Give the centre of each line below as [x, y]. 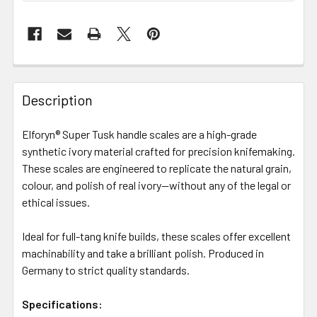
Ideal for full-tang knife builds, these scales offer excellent [156, 236]
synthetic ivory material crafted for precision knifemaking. [158, 151]
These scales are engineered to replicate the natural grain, [157, 168]
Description [57, 99]
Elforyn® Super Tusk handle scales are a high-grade [139, 134]
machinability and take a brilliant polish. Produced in [143, 253]
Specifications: [62, 304]
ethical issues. [56, 202]
